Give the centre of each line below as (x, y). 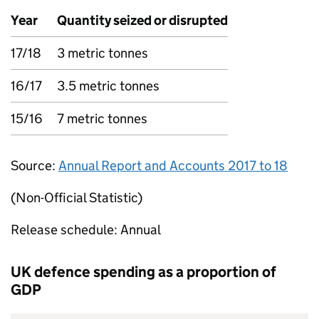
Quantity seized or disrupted (142, 20)
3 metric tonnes (103, 53)
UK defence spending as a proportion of (143, 272)
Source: (35, 166)
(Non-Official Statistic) (77, 198)
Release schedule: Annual (86, 230)
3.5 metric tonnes (108, 86)
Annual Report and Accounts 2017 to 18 (173, 166)
